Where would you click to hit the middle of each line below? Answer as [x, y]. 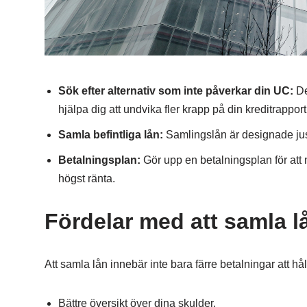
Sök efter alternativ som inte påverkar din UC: [175, 91]
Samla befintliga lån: [110, 135]
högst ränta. [86, 179]
